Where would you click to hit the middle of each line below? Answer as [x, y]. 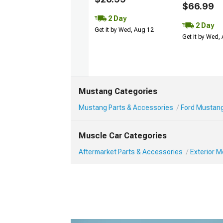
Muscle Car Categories [123, 136]
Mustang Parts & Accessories [126, 108]
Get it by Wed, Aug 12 [124, 30]
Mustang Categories [118, 91]
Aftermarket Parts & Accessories [131, 152]
